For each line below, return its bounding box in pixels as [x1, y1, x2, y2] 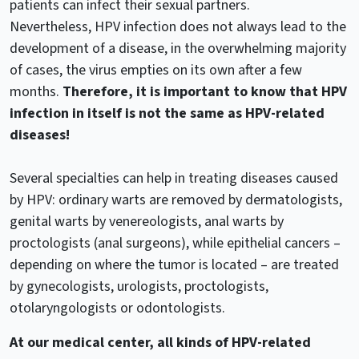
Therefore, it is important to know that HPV [63, 81, 347, 102]
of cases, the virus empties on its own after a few [10, 59, 302, 80]
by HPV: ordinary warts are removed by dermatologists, [10, 189, 342, 210]
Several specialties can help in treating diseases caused [10, 167, 338, 188]
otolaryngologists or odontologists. [10, 297, 225, 318]
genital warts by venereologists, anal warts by [10, 211, 284, 232]
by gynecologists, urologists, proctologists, [10, 276, 268, 296]
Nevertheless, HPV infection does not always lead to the [10, 16, 346, 37]
